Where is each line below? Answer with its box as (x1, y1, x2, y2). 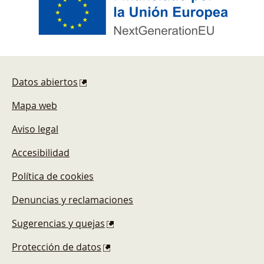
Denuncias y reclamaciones (12, 193, 133, 207)
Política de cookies (12, 170, 94, 183)
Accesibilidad (12, 146, 70, 160)
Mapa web (12, 99, 57, 113)
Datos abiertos (12, 75, 78, 89)
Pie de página (6, 56, 66, 70)
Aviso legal (12, 123, 58, 136)
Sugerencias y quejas (12, 217, 105, 230)
